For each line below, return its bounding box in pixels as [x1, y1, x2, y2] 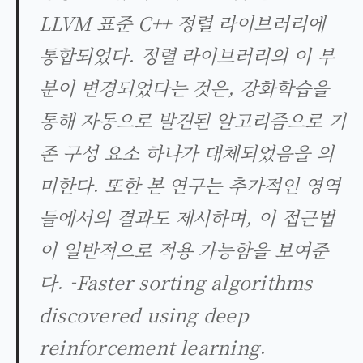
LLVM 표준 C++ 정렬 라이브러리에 [39, 9, 325, 36]
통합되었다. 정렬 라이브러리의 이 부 [39, 41, 335, 69]
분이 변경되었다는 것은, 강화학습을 [39, 74, 329, 101]
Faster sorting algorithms [75, 268, 313, 296]
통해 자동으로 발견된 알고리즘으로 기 [39, 106, 346, 134]
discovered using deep [39, 301, 249, 328]
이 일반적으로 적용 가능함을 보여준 [39, 236, 328, 263]
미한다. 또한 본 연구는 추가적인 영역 [39, 171, 340, 199]
